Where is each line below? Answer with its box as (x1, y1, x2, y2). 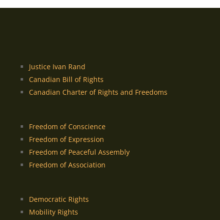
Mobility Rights (28, 207, 78, 217)
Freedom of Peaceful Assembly (28, 147, 130, 157)
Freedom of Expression (28, 134, 104, 144)
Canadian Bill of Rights (28, 74, 104, 84)
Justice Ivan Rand (28, 61, 85, 71)
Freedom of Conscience (28, 121, 106, 131)
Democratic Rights (28, 194, 89, 204)
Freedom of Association (28, 160, 106, 169)
